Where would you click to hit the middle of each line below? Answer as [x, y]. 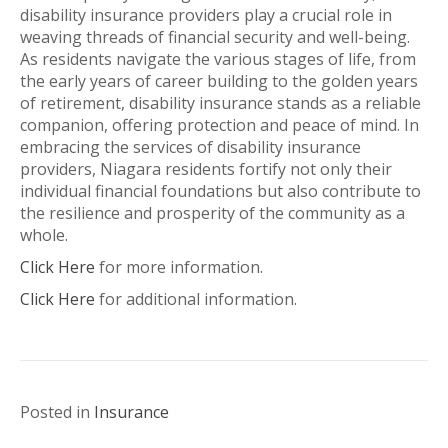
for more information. [179, 266]
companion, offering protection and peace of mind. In [219, 124]
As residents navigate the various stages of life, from [218, 58]
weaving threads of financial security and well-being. [215, 36]
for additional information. [196, 298]
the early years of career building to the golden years [219, 80]
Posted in [57, 411]
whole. [44, 234]
